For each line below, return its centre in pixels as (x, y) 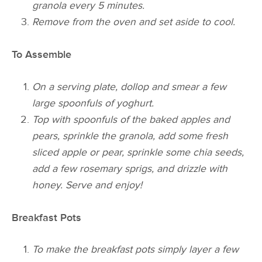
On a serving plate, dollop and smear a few (130, 87)
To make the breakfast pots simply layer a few (136, 249)
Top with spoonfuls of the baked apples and (131, 119)
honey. (48, 185)
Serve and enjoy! (104, 185)
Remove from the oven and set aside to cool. (134, 22)
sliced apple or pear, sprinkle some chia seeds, (138, 152)
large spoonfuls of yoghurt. (93, 103)
